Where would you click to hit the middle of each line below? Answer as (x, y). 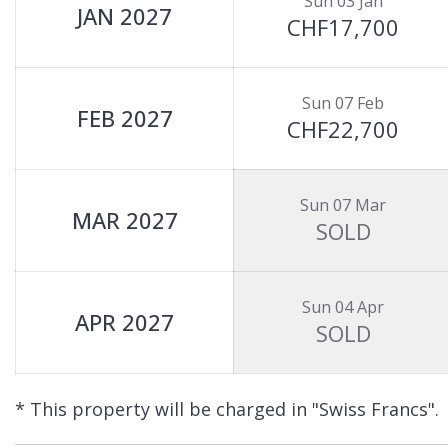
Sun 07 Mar (343, 205)
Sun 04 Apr (343, 307)
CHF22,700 (343, 129)
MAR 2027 (124, 220)
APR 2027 (124, 322)
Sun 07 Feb (343, 103)
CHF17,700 (343, 27)
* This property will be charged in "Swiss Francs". (227, 409)
